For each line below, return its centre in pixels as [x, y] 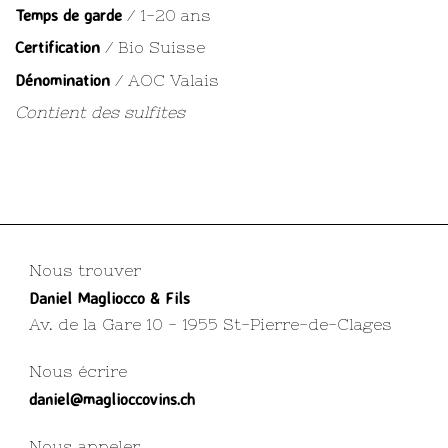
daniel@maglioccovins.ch [111, 398]
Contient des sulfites [100, 112]
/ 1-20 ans [166, 14]
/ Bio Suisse [155, 47]
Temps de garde [68, 14]
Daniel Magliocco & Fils [109, 297]
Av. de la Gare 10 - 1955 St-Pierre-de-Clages [210, 323]
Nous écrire [77, 370]
